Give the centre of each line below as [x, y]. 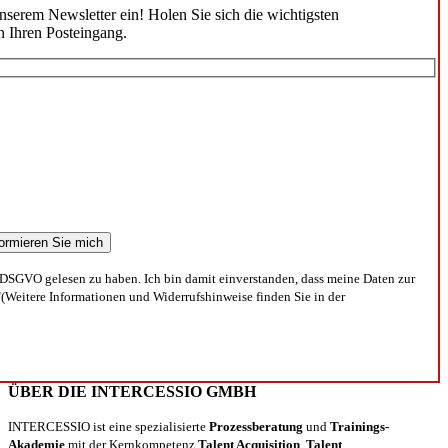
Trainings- [359, 426]
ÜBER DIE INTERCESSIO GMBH [132, 391]
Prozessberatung [256, 426]
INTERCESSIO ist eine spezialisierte [108, 426]
